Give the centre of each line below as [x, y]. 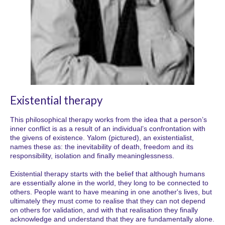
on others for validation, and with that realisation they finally [104, 210]
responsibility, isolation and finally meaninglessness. [92, 156]
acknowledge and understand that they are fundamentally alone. [112, 219]
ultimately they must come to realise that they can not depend [108, 201]
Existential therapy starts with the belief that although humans [107, 174]
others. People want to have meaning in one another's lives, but [111, 192]
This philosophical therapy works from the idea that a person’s [108, 120]
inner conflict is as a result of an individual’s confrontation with [108, 129]
